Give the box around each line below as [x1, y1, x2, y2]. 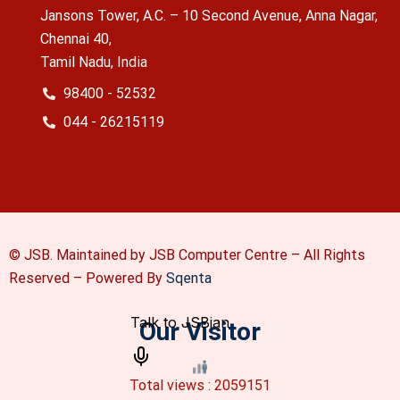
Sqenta [166, 269, 212, 287]
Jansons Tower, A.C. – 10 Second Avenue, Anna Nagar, [40, 6, 378, 24]
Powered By [86, 269, 166, 287]
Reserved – [9, 269, 86, 287]
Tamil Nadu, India [40, 53, 147, 71]
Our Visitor [139, 316, 261, 346]
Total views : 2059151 [129, 376, 271, 394]
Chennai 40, [40, 29, 112, 47]
